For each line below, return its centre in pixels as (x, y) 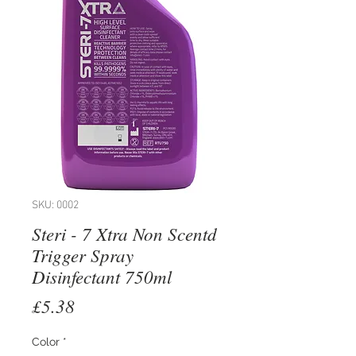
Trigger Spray (83, 255)
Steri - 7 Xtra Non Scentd (124, 234)
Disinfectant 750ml (102, 277)
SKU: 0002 (55, 206)
